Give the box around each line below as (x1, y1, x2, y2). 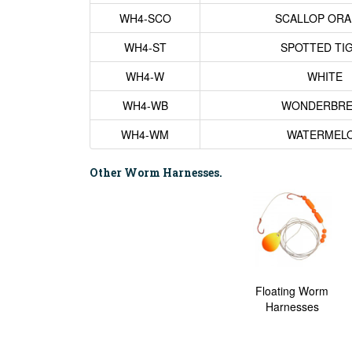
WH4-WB (122, 97, 168, 113)
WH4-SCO (119, 10, 171, 26)
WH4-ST (123, 39, 167, 55)
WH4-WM (121, 126, 169, 142)
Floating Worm (255, 283, 328, 299)
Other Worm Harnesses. (90, 165, 222, 180)
